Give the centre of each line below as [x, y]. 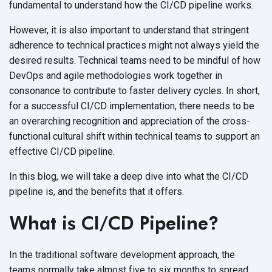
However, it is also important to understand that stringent [129, 30]
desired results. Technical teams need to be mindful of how [135, 60]
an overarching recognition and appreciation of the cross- [130, 121]
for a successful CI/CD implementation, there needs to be [132, 106]
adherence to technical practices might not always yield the [134, 45]
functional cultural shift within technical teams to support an [134, 136]
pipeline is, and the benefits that [78, 191]
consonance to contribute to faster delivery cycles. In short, [134, 90]
